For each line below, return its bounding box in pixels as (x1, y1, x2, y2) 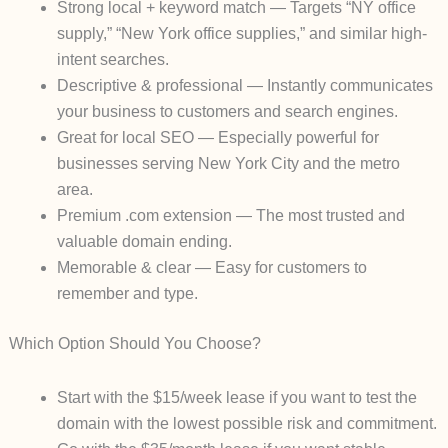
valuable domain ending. (56, 233, 232, 251)
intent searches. (56, 51, 169, 69)
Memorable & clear (56, 259, 191, 277)
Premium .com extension (56, 207, 232, 225)
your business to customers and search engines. (56, 103, 398, 121)
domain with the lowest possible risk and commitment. (56, 415, 437, 433)
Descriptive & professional (56, 77, 243, 95)
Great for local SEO (56, 129, 194, 147)
